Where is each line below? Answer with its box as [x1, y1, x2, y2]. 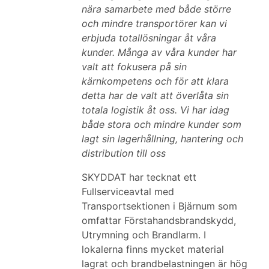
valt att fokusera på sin [82, 61, 187, 73]
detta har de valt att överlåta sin [82, 89, 229, 101]
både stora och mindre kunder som [82, 118, 241, 130]
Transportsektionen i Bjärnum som [82, 200, 237, 212]
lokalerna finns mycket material [82, 243, 224, 255]
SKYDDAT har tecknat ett [82, 171, 196, 183]
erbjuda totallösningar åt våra [82, 32, 216, 44]
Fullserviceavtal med [82, 186, 174, 198]
